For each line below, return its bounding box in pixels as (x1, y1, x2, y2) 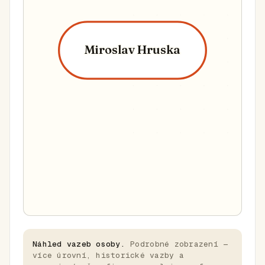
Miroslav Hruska (84, 42, 181, 57)
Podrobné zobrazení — (125, 239, 228, 249)
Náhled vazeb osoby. (33, 239, 125, 249)
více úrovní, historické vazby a (33, 250, 185, 260)
